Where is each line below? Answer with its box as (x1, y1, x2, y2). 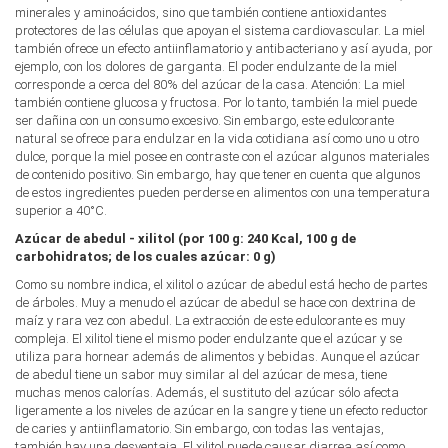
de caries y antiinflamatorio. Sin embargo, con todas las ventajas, (15, 421, 384, 437)
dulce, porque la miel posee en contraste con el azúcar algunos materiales (15, 149, 430, 165)
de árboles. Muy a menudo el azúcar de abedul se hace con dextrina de (15, 295, 415, 311)
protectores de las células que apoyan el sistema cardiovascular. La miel (15, 23, 425, 39)
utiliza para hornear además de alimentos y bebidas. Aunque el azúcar (15, 349, 420, 365)
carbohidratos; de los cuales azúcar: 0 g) (15, 249, 276, 265)
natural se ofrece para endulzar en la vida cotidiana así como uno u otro (15, 131, 419, 147)
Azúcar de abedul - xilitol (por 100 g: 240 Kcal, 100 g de (15, 231, 356, 247)
